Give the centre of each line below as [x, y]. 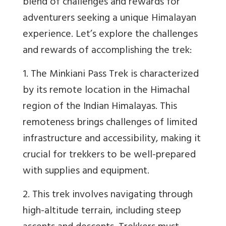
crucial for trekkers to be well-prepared [109, 156]
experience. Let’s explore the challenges [110, 35]
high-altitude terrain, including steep [102, 212]
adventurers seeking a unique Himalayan [109, 19]
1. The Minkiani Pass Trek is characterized [111, 75]
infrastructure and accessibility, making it [112, 140]
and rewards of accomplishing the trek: [107, 51]
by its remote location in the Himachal [106, 91]
